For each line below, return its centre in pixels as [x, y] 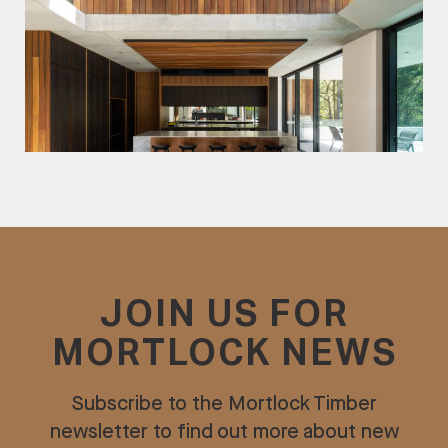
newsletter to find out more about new [224, 431]
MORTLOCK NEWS [224, 354]
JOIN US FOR [224, 315]
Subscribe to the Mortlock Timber [224, 403]
